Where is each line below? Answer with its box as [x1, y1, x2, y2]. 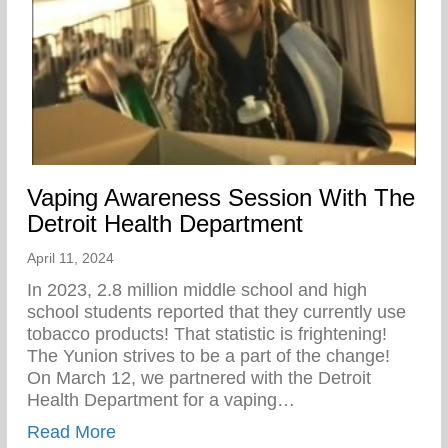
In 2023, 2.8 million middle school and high [27, 279, 367, 300]
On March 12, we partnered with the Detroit [27, 367, 371, 388]
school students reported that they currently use [27, 301, 406, 322]
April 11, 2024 [27, 249, 114, 266]
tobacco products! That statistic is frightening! [27, 323, 387, 344]
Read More [27, 421, 116, 442]
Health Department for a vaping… [27, 389, 295, 410]
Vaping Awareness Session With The [27, 183, 415, 211]
